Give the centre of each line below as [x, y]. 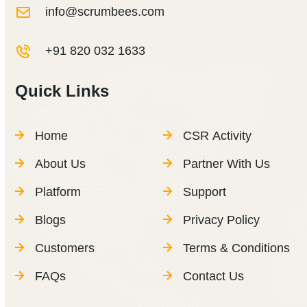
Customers [65, 248]
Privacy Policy [222, 220]
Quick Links [62, 91]
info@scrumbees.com [105, 12]
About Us [61, 164]
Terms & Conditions [237, 248]
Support [205, 192]
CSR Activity [218, 136]
